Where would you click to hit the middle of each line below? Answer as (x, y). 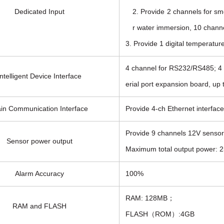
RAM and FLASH (39, 206)
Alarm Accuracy (39, 173)
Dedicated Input (39, 11)
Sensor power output (39, 141)
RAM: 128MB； (150, 198)
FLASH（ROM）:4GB (160, 214)
